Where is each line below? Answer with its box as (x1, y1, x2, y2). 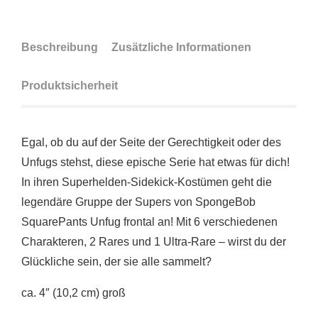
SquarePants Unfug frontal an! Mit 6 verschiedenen (21, 215, 278, 228)
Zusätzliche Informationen (111, 40, 251, 53)
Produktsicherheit (21, 79, 118, 92)
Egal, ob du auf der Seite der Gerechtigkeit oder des (21, 136, 281, 148)
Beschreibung (21, 40, 98, 53)
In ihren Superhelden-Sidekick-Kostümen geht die (21, 175, 272, 188)
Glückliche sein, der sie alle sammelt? (21, 255, 212, 268)
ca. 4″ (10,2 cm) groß (21, 286, 126, 299)
